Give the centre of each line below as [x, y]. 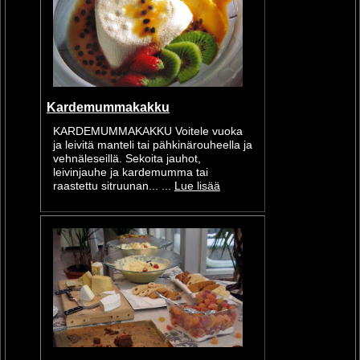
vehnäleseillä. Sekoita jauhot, [127, 158]
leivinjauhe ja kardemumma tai [130, 172]
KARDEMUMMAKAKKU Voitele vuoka [147, 131]
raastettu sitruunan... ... [113, 186]
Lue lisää [197, 186]
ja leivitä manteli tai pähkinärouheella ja [152, 145]
